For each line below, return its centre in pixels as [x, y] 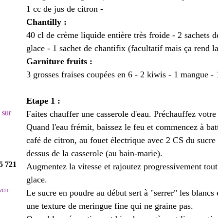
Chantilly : [46, 22]
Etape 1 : [43, 101]
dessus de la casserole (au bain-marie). [94, 153]
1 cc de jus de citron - [65, 9]
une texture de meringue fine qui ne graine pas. [110, 206]
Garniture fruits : [59, 61]
